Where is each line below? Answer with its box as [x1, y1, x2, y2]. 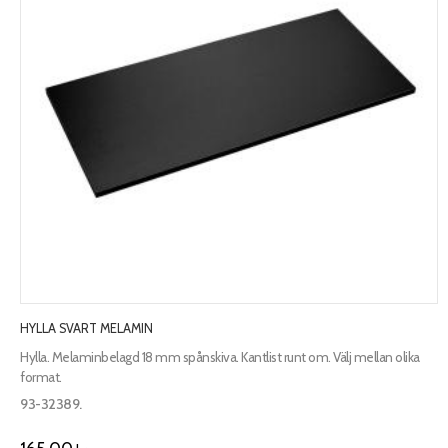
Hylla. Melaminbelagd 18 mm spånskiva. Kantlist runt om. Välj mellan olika [20, 349, 420, 366]
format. [20, 369, 62, 386]
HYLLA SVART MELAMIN [20, 320, 153, 336]
